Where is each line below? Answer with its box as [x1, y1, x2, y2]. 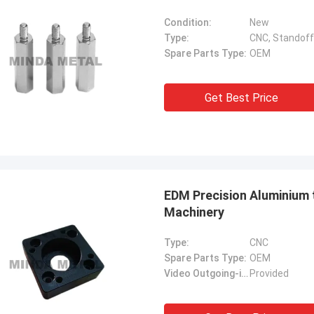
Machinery [164, 205, 224, 219]
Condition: [164, 17, 212, 28]
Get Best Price [204, 91, 278, 104]
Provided [250, 268, 289, 279]
